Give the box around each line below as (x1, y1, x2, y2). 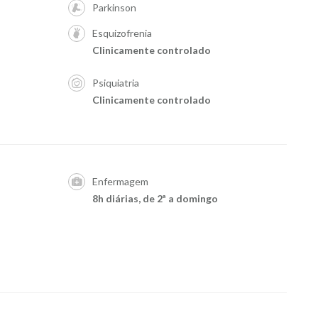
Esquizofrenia (92, 27, 152, 39)
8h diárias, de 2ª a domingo (92, 192, 218, 204)
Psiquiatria (92, 77, 139, 89)
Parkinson (92, 1, 136, 13)
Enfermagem (92, 175, 148, 187)
